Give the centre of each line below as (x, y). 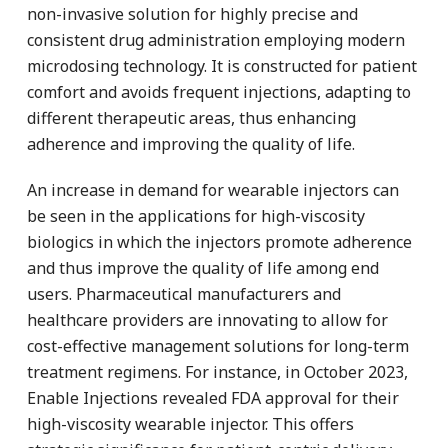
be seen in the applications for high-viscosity (196, 215)
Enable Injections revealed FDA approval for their (213, 397)
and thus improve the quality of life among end (203, 267)
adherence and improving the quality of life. (191, 143)
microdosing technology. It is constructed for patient (222, 65)
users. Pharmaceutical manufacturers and (184, 293)
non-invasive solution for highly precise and (192, 13)
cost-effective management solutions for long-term (218, 345)
